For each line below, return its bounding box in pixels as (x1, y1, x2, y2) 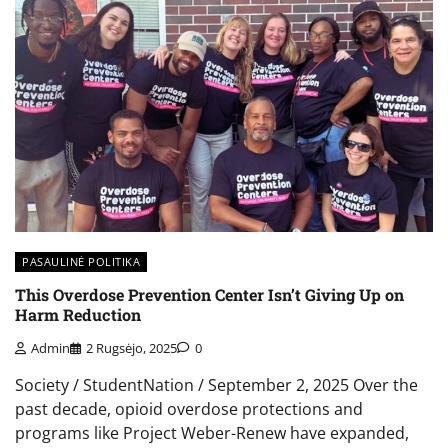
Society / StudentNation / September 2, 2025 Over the (15, 373, 418, 396)
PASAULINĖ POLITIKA (22, 253, 140, 269)
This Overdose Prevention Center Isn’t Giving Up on (15, 284, 404, 306)
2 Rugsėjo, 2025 (86, 338, 177, 357)
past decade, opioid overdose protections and (15, 397, 363, 420)
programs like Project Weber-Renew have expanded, (15, 421, 409, 444)
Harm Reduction (15, 304, 141, 326)
